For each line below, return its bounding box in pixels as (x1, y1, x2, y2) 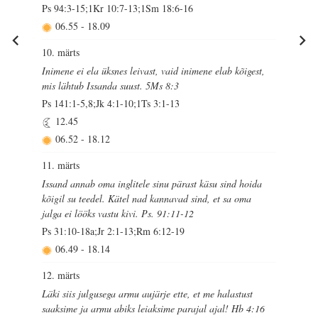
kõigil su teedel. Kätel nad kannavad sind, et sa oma (42, 191, 252, 205)
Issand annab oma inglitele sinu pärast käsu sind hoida (42, 176, 263, 190)
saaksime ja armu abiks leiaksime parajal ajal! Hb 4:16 (42, 301, 265, 315)
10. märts (42, 45, 80, 60)
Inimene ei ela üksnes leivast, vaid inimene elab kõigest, (42, 63, 265, 77)
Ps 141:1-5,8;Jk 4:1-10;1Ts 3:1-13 (42, 96, 180, 110)
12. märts (42, 268, 80, 283)
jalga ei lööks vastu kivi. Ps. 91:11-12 (42, 206, 194, 220)
